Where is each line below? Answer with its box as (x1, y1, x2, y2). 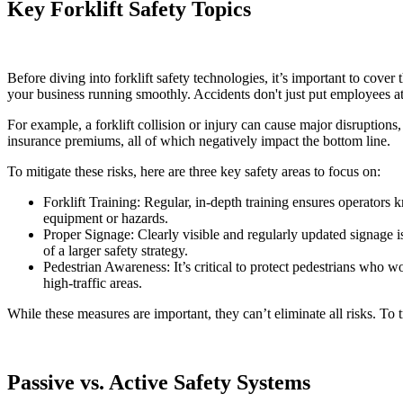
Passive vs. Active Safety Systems (7, 370, 310, 394)
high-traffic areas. (43, 274, 142, 291)
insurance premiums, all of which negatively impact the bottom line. (7, 132, 390, 148)
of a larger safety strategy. (43, 242, 188, 258)
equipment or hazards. (43, 210, 168, 226)
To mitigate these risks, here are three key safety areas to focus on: (7, 163, 381, 179)
